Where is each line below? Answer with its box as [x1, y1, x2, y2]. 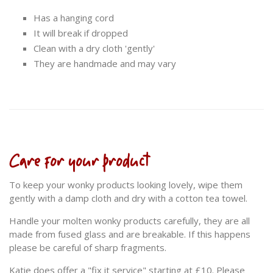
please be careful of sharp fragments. [9, 241, 166, 254]
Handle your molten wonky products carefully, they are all [9, 214, 250, 227]
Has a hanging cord [34, 12, 114, 24]
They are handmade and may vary [34, 57, 176, 70]
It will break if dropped [34, 27, 128, 40]
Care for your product [9, 150, 149, 176]
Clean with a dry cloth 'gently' [34, 42, 155, 55]
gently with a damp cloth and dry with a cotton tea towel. [9, 192, 247, 205]
